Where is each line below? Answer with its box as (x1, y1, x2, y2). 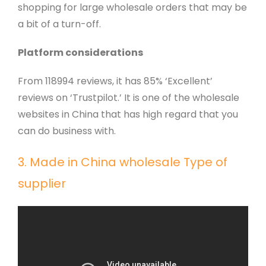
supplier (17, 175, 66, 192)
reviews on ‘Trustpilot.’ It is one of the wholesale (17, 90, 239, 104)
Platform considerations (17, 45, 143, 59)
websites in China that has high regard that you (17, 107, 238, 121)
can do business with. (17, 123, 116, 138)
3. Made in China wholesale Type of (17, 153, 227, 170)
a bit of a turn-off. (17, 17, 101, 31)
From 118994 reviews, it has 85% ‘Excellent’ (17, 74, 213, 88)
